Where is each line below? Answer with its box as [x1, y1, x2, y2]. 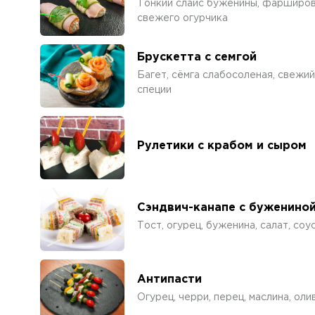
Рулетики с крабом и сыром [137, 140, 307, 151]
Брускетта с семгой [137, 51, 257, 63]
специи [137, 85, 172, 94]
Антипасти [137, 274, 202, 285]
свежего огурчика [137, 13, 228, 22]
